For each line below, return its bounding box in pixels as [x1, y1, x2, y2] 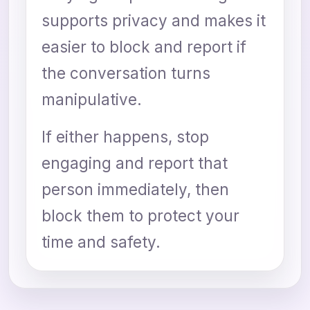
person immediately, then [42, 179, 229, 199]
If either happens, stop [42, 127, 209, 146]
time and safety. [42, 232, 161, 251]
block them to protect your [42, 206, 239, 225]
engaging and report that [42, 153, 228, 172]
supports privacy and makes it [42, 10, 266, 30]
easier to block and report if [42, 37, 246, 56]
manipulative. [42, 89, 142, 109]
